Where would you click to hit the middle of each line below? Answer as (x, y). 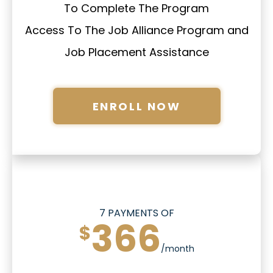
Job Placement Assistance (136, 52)
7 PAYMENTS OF (136, 213)
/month (177, 249)
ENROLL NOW (136, 106)
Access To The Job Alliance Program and (136, 30)
